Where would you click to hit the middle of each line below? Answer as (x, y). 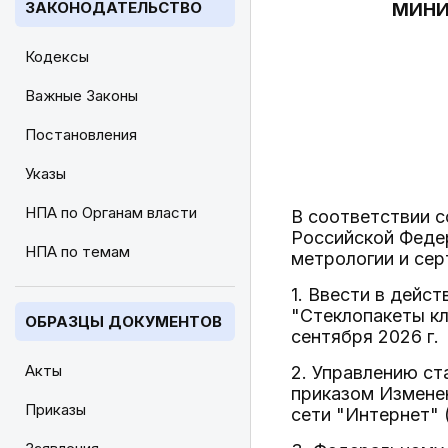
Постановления (81, 134)
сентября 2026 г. (365, 336)
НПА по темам (77, 251)
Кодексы (57, 56)
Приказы (55, 409)
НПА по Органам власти (111, 212)
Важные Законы (81, 95)
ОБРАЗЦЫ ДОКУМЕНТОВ (123, 321)
